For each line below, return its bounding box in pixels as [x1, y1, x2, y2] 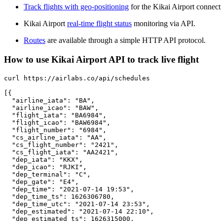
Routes [24, 36, 45, 45]
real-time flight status [67, 19, 132, 28]
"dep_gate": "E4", [4, 178, 79, 185]
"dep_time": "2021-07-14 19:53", [4, 185, 134, 193]
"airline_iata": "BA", [4, 96, 95, 104]
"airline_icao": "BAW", [4, 104, 99, 111]
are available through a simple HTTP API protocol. [45, 36, 206, 45]
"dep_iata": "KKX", [4, 155, 83, 163]
